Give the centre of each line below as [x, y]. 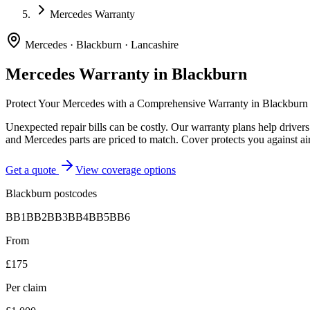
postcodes [74, 193]
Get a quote [32, 170]
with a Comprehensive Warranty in [183, 103]
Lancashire [155, 45]
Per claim [26, 287]
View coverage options [126, 170]
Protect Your [34, 103]
